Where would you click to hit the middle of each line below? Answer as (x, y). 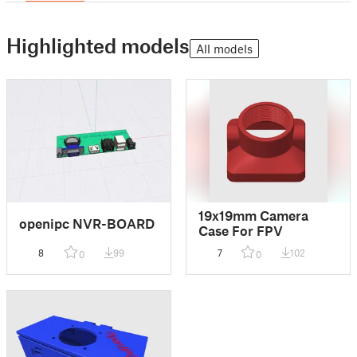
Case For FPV (241, 231)
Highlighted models (98, 45)
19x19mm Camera (254, 216)
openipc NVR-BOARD (87, 223)
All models (224, 49)
